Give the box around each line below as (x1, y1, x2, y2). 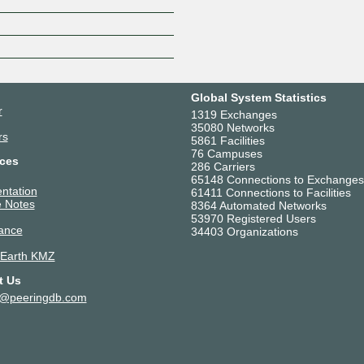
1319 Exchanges (190, 107, 277, 121)
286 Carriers (190, 159, 255, 173)
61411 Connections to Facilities (190, 185, 351, 199)
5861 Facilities (190, 133, 265, 147)
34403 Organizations (190, 224, 298, 238)
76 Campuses (190, 146, 262, 160)
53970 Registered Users (190, 211, 316, 225)
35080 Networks (190, 120, 275, 134)
